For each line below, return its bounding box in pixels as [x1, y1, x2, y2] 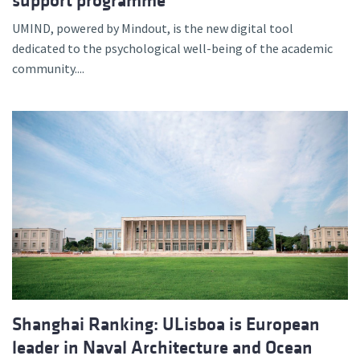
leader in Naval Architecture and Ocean [12, 337, 313, 358]
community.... [12, 60, 84, 77]
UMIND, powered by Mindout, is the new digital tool [12, 20, 293, 37]
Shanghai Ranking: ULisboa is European [12, 314, 320, 335]
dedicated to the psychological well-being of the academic [12, 40, 333, 57]
